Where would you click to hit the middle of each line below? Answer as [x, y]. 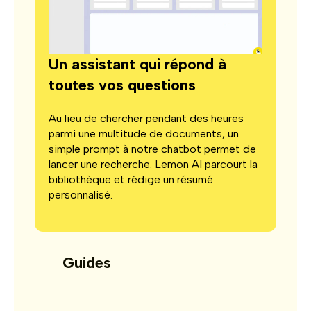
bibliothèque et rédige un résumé [131, 179]
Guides [87, 263]
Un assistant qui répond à [137, 64]
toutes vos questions [122, 85]
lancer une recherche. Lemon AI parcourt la [153, 164]
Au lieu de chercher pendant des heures [146, 118]
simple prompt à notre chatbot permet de [152, 149]
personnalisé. [81, 194]
